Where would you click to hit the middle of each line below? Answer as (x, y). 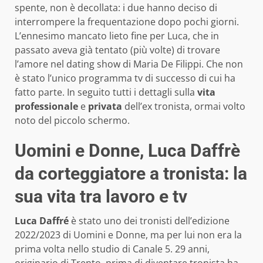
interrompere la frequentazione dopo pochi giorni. (127, 21)
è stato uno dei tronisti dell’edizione (149, 220)
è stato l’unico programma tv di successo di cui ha (125, 78)
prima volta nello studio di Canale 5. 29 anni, (112, 249)
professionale (48, 106)
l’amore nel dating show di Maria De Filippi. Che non (129, 64)
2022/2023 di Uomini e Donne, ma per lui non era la (128, 235)
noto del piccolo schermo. (72, 120)
